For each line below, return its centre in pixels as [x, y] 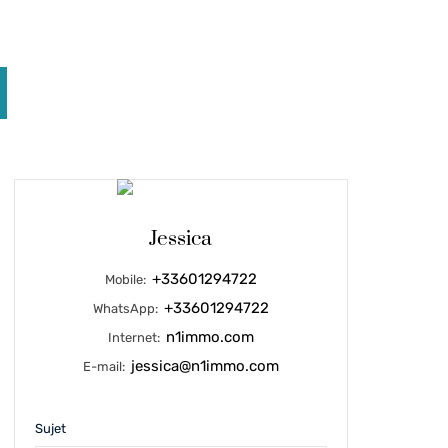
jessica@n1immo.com [204, 366]
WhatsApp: [126, 308]
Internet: [135, 337]
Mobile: [126, 279]
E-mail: [105, 366]
